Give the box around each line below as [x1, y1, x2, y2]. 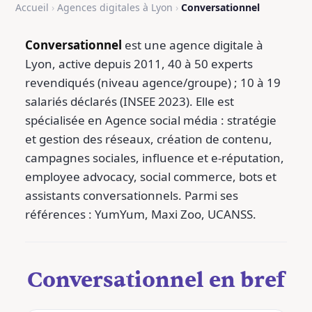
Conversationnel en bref [27, 270, 285, 291]
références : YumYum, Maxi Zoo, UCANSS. [25, 206, 256, 222]
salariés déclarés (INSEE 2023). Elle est [25, 93, 234, 109]
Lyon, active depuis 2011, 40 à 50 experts [25, 56, 253, 72]
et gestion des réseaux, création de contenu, [25, 131, 272, 147]
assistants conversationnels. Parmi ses [25, 187, 238, 203]
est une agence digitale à [122, 37, 263, 53]
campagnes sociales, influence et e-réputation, [25, 150, 284, 166]
